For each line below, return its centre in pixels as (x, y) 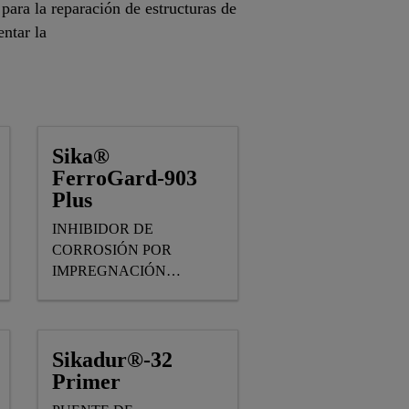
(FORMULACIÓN (109, 292)
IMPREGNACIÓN (109, 271)
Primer (86, 382)
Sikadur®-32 (112, 360)
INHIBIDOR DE (103, 229)
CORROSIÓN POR (112, 250)
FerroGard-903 (125, 178)
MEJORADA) (95, 313)
